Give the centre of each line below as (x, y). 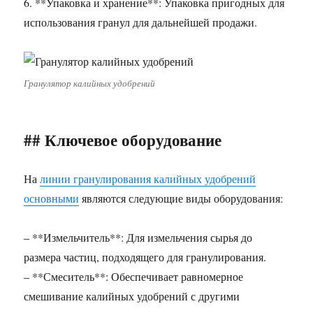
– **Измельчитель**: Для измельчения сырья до (138, 237)
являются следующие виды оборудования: (181, 198)
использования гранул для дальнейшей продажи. (141, 22)
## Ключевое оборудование (123, 140)
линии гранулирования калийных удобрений (148, 179)
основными (52, 198)
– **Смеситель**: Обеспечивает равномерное (134, 276)
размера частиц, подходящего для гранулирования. (145, 257)
